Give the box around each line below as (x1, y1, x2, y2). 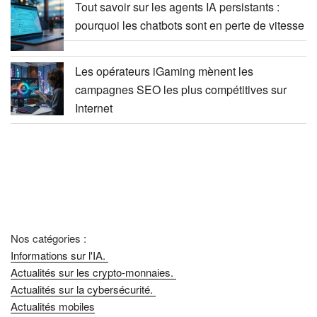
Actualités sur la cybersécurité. (11, 281, 156, 296)
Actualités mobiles (11, 298, 95, 313)
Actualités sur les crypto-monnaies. (11, 264, 176, 279)
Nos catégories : (11, 230, 86, 246)
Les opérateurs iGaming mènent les (75, 62, 253, 79)
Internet (75, 99, 113, 116)
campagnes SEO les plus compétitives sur (75, 81, 287, 98)
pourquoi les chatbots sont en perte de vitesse (75, 16, 304, 33)
